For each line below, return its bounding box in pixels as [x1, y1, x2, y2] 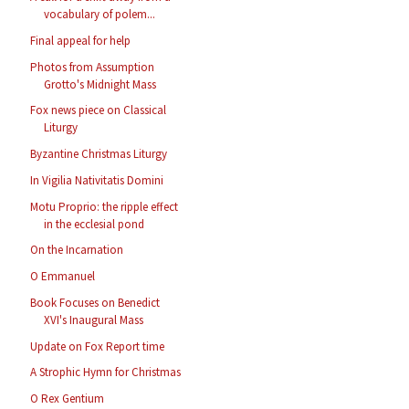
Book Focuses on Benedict [30, 294, 161, 310]
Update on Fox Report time [30, 338, 165, 354]
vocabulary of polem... [44, 6, 156, 23]
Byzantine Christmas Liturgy [30, 146, 168, 163]
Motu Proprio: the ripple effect [30, 198, 179, 215]
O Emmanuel [30, 268, 96, 285]
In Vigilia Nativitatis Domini [30, 172, 164, 188]
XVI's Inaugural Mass [44, 311, 144, 328]
